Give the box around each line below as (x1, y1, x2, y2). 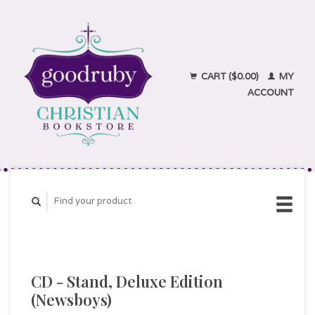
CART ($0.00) (199, 70, 261, 82)
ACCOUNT (247, 86, 294, 98)
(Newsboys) (31, 288, 112, 310)
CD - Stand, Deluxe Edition (31, 270, 223, 292)
